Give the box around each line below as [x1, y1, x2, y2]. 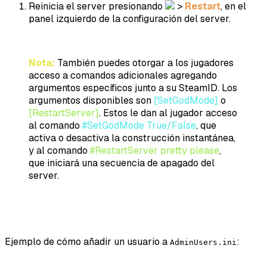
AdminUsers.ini [170, 237, 237, 247]
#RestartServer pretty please [90, 144, 219, 157]
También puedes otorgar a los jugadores [55, 56, 234, 69]
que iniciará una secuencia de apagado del [29, 156, 215, 169]
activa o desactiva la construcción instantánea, [29, 131, 235, 144]
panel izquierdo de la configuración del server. [29, 12, 231, 25]
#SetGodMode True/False [82, 119, 196, 132]
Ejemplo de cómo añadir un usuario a [5, 235, 170, 248]
